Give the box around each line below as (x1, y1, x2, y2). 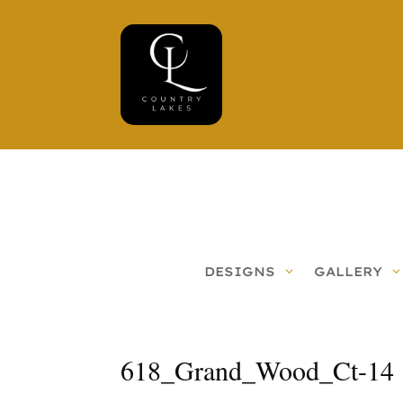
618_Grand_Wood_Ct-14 (121, 351, 395, 388)
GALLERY (314, 263, 382, 280)
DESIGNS (204, 263, 275, 280)
